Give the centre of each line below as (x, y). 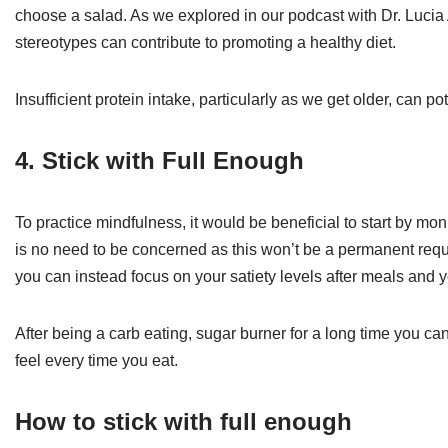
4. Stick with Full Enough (159, 160)
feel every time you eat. (96, 360)
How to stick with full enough (183, 421)
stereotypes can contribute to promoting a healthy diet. (205, 42)
